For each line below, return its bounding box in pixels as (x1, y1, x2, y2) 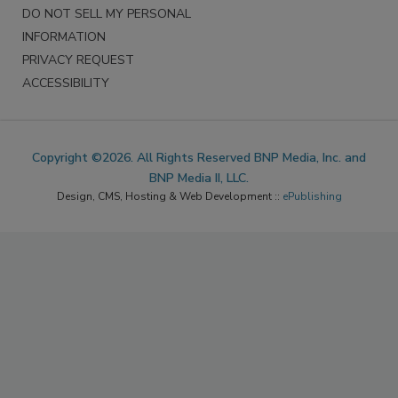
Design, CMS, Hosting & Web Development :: (56, 188, 283, 203)
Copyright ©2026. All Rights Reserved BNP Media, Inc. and (32, 148, 366, 166)
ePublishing (282, 188, 342, 203)
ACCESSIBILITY (22, 74, 109, 92)
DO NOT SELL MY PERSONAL (22, 4, 191, 22)
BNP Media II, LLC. (149, 169, 249, 187)
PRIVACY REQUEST (22, 51, 134, 68)
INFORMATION (22, 28, 106, 45)
